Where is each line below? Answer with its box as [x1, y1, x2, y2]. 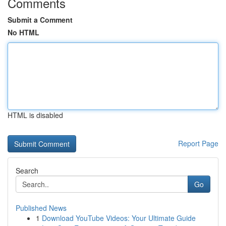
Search [16, 165, 38, 176]
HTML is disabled [8, 110, 63, 120]
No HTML [8, 27, 39, 37]
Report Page [178, 138, 218, 148]
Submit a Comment [8, 15, 73, 25]
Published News [16, 203, 67, 213]
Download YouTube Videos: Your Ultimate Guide [42, 213, 196, 223]
